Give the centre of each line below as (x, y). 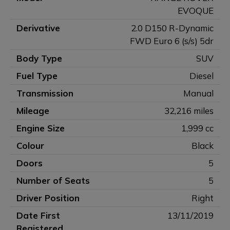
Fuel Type (37, 76)
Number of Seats (53, 180)
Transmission (45, 93)
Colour (30, 146)
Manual (198, 93)
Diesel (202, 76)
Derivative (38, 28)
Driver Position (48, 198)
